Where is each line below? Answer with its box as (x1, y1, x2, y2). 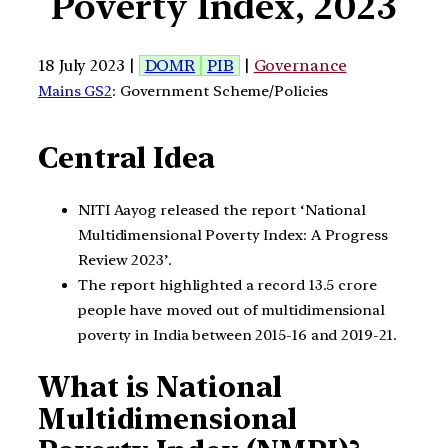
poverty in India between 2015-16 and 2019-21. (78, 325, 397, 344)
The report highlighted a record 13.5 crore (78, 275, 377, 294)
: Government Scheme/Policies (112, 81, 329, 100)
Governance (253, 55, 347, 75)
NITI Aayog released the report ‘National (78, 200, 366, 219)
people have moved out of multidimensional (78, 300, 385, 319)
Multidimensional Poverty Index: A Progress (78, 225, 388, 244)
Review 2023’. (78, 250, 172, 269)
